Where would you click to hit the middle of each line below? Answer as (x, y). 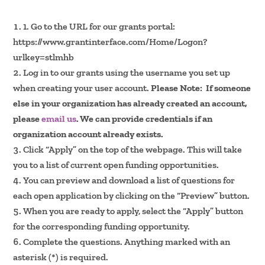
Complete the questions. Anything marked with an (127, 241)
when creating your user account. (82, 88)
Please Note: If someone (201, 88)
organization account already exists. (88, 134)
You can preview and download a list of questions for (129, 180)
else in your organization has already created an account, (130, 103)
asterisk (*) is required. (61, 257)
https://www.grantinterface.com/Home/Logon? (110, 41)
